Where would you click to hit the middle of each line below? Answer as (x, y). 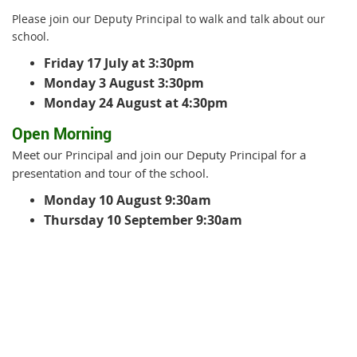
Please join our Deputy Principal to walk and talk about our (169, 18)
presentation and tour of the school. (110, 173)
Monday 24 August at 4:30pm (136, 102)
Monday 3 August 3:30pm (124, 82)
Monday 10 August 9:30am (127, 200)
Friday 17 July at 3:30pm (119, 63)
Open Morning (64, 133)
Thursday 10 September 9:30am (143, 220)
